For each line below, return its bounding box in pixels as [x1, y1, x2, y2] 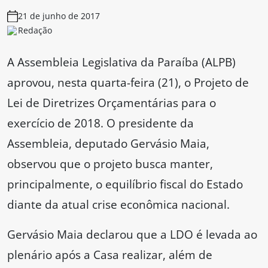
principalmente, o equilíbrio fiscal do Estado [7, 176, 243, 193]
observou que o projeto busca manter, [7, 156, 213, 172]
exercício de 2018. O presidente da [7, 115, 194, 132]
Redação [18, 25, 52, 36]
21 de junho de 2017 [18, 10, 100, 22]
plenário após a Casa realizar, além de [7, 246, 212, 263]
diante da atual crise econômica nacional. [7, 196, 230, 213]
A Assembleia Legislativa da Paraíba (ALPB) [7, 54, 236, 71]
